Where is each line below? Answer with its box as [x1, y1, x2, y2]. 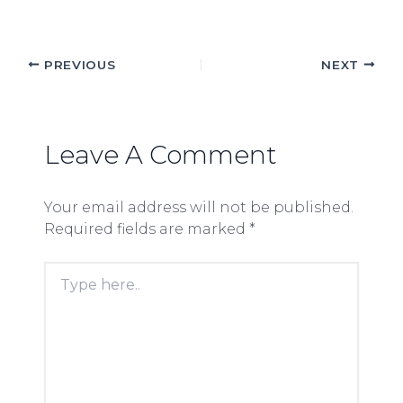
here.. [42, 281, 81, 299]
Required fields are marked [43, 219, 249, 237]
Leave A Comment [43, 139, 277, 170]
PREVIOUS [40, 57, 116, 72]
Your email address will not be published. [43, 198, 354, 216]
